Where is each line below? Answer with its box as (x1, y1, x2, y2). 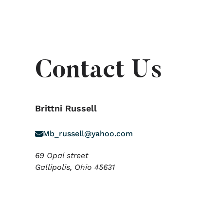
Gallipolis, (35, 163, 74, 172)
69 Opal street (35, 151, 88, 160)
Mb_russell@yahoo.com (43, 129, 133, 138)
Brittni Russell (35, 103, 97, 113)
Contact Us (35, 59, 162, 84)
